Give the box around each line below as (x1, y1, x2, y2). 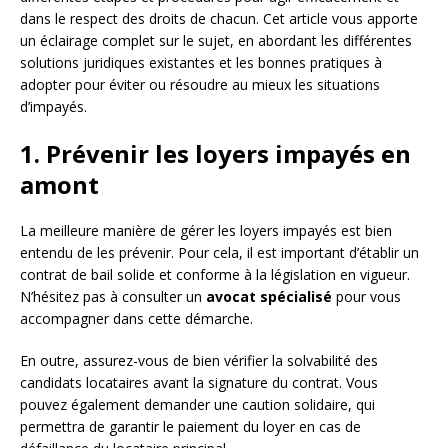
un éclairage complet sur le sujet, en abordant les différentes (20, 31, 412, 51)
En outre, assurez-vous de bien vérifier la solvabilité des (20, 351, 378, 371)
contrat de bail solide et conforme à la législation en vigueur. (20, 265, 410, 285)
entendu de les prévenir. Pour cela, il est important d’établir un (20, 243, 419, 263)
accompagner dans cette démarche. (20, 309, 253, 329)
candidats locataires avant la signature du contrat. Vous (20, 373, 378, 393)
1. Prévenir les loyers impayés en (20, 137, 411, 171)
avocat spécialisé (206, 287, 332, 307)
